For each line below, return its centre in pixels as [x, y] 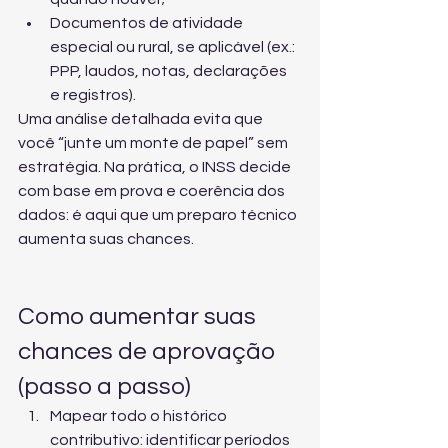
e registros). [93, 95]
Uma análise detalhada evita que [142, 119]
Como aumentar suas [139, 316]
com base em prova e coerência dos [153, 191]
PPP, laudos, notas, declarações [170, 71]
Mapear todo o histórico [140, 416]
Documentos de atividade [148, 23]
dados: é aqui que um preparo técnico [159, 215]
